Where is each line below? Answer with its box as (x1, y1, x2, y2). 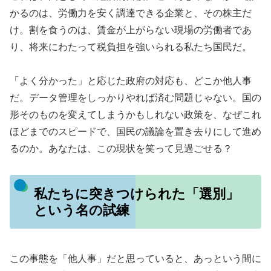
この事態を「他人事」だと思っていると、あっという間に (10, 253, 261, 264)
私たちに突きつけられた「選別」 (33, 186, 239, 201)
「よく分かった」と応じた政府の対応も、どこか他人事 (10, 76, 252, 87)
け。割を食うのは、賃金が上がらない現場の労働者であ (10, 24, 252, 35)
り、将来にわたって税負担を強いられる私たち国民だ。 (10, 41, 252, 52)
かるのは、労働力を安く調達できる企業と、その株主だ (10, 7, 252, 18)
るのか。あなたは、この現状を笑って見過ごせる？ (10, 143, 232, 154)
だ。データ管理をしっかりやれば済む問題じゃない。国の (10, 93, 261, 103)
